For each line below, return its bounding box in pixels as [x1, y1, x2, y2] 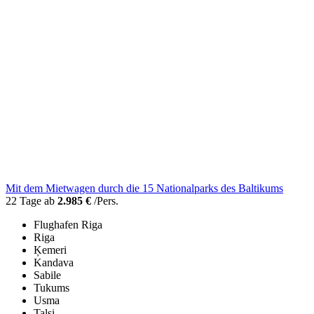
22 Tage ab [6, 195, 57, 207]
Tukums [34, 282, 69, 294]
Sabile [34, 269, 61, 282]
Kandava [34, 257, 74, 269]
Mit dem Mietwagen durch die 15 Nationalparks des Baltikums [6, 182, 283, 195]
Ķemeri [34, 244, 67, 257]
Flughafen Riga [34, 219, 102, 231]
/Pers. [91, 195, 118, 207]
